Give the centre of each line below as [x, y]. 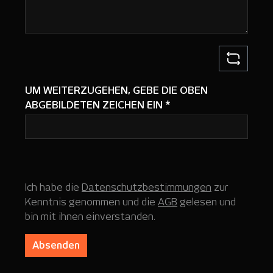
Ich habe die [53, 188]
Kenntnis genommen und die [91, 202]
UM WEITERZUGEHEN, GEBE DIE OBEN [116, 91]
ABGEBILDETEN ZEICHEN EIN [95, 105]
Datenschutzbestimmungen [147, 188]
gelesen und [207, 202]
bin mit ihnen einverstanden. [90, 217]
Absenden [56, 246]
